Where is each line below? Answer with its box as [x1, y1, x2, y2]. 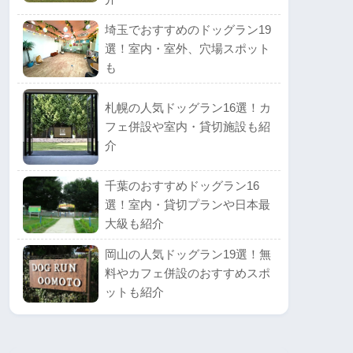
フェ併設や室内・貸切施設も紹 [104, 119, 270, 133]
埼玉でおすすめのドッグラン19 [104, 22, 271, 36]
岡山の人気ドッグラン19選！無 [104, 247, 271, 261]
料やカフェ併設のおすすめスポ [104, 266, 270, 280]
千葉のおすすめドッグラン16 [104, 178, 259, 192]
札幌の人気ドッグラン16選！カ [104, 100, 271, 114]
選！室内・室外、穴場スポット [104, 41, 270, 55]
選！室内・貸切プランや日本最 [104, 197, 270, 211]
